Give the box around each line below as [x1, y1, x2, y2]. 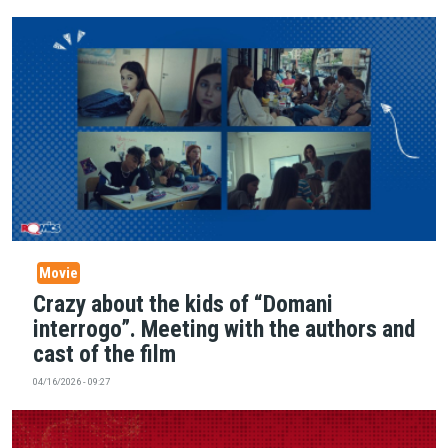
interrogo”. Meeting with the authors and [32, 315, 415, 344]
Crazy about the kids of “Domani [32, 290, 333, 319]
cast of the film [32, 340, 176, 369]
